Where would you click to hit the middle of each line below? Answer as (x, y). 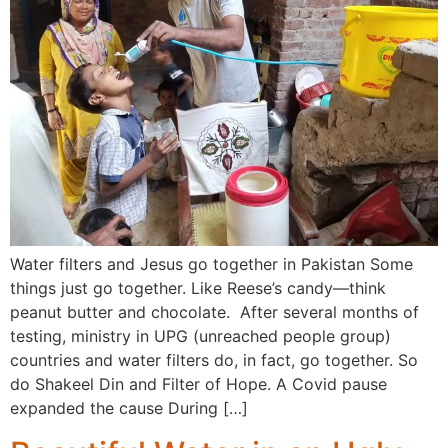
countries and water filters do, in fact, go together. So (214, 360)
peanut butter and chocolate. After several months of (214, 312)
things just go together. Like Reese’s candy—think (198, 288)
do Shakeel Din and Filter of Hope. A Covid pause (198, 384)
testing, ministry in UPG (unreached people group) (200, 336)
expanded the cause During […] (129, 408)
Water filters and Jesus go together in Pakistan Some (211, 264)
